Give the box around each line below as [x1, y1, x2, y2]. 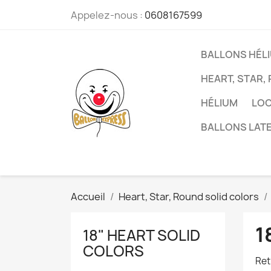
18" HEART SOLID [83, 225, 200, 246]
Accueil [71, 190, 105, 203]
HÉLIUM [201, 96, 238, 109]
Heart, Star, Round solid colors [119, 190, 259, 203]
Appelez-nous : [71, 8, 145, 22]
